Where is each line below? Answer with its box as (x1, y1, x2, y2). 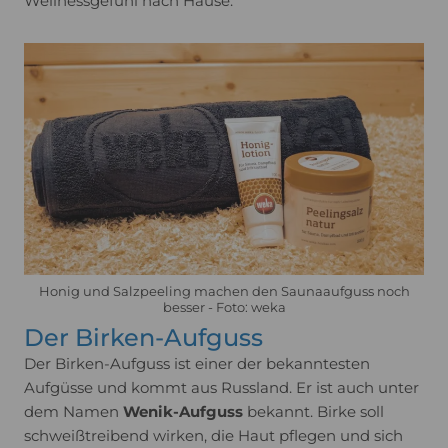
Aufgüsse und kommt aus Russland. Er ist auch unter (24, 378, 419, 398)
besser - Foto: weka (162, 299, 286, 316)
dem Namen (24, 402, 123, 422)
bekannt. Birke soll (243, 402, 384, 422)
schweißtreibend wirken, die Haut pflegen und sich (24, 426, 403, 446)
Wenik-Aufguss (123, 402, 243, 422)
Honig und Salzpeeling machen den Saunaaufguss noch (38, 283, 410, 300)
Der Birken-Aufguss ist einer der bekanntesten (24, 354, 370, 374)
